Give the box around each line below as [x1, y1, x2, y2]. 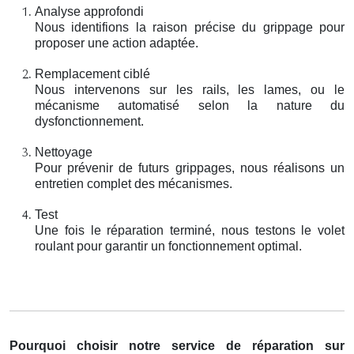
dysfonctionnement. [35, 114, 144, 128]
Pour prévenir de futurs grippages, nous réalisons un [35, 160, 345, 175]
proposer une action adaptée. [35, 36, 198, 50]
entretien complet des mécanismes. [35, 176, 232, 190]
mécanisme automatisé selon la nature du [35, 98, 345, 112]
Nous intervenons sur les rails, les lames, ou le [35, 82, 345, 96]
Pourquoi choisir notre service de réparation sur [9, 338, 345, 352]
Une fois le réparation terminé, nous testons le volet [35, 223, 345, 237]
